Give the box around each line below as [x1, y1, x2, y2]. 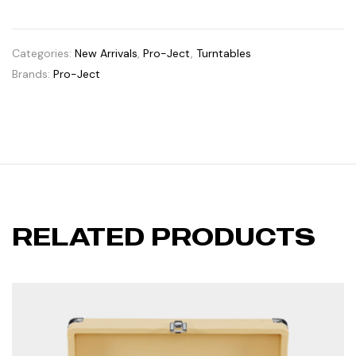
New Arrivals [75, 46, 137, 61]
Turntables [196, 46, 251, 61]
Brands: [12, 67, 53, 82]
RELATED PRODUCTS [12, 222, 315, 252]
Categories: [12, 46, 75, 61]
